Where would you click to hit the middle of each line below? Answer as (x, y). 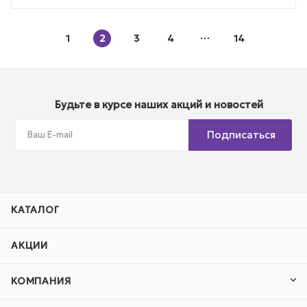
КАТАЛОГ (35, 210)
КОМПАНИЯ (41, 281)
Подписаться (241, 135)
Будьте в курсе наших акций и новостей (159, 105)
